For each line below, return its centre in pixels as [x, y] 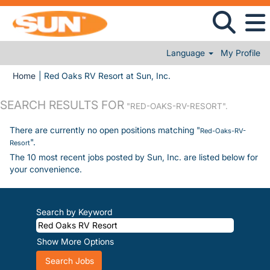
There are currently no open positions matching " [105, 130]
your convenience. [46, 169]
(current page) [198, 75]
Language [187, 53]
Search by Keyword [74, 212]
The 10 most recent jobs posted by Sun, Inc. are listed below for [134, 157]
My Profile [240, 53]
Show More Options [75, 241]
